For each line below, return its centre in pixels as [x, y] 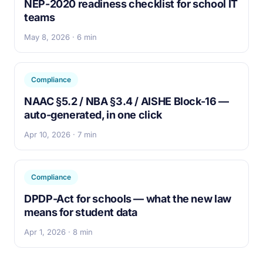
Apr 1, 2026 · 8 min [58, 232]
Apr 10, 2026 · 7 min [60, 134]
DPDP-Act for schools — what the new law [128, 199]
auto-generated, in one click [93, 115]
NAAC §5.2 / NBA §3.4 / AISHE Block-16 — [127, 101]
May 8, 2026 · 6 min [60, 37]
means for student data [81, 212]
